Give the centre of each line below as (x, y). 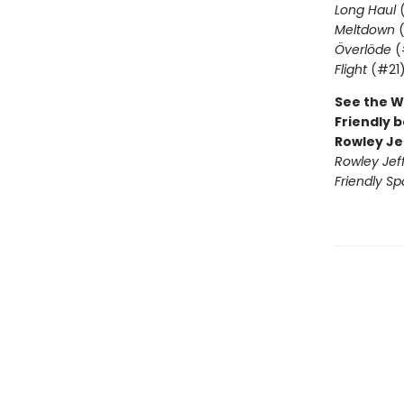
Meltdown (364, 30)
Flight (350, 69)
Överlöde (363, 50)
